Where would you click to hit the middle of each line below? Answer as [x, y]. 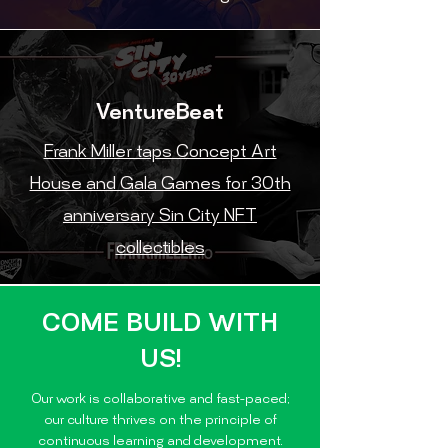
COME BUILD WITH [160, 325]
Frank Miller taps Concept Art [160, 153]
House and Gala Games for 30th [160, 185]
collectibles [160, 249]
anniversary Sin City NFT [160, 217]
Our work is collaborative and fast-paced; [160, 400]
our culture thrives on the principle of [160, 421]
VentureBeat [160, 114]
